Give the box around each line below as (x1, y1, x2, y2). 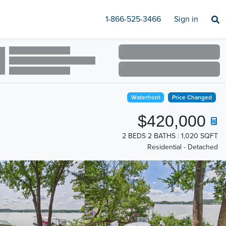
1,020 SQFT (181, 132, 218, 140)
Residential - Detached (147, 143, 218, 152)
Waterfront (131, 94, 160, 101)
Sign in (174, 14, 198, 24)
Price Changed (172, 94, 212, 101)
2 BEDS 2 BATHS (122, 132, 176, 140)
